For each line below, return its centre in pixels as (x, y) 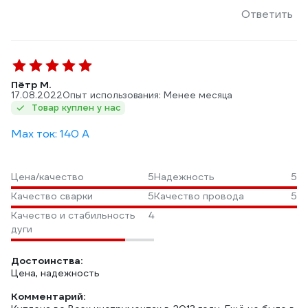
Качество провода (199, 196)
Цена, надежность (55, 273)
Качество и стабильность (73, 215)
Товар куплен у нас (76, 108)
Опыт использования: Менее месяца (147, 95)
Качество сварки (52, 196)
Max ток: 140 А (50, 134)
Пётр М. (31, 85)
